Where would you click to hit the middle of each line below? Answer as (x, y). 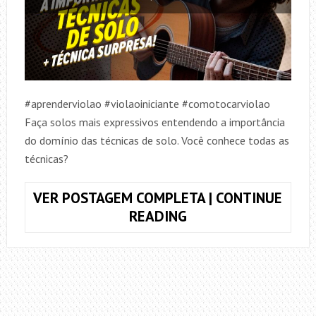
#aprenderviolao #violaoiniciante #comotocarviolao (147, 103)
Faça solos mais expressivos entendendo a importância (154, 122)
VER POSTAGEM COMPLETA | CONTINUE (158, 197)
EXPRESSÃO (224, 270)
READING (158, 216)
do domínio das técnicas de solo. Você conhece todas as (157, 140)
